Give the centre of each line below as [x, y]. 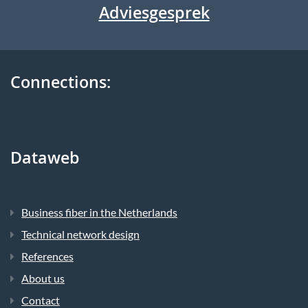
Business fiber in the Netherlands [99, 212]
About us [43, 278]
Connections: [60, 85]
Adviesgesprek [154, 15]
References [47, 256]
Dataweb [45, 161]
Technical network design [80, 234]
